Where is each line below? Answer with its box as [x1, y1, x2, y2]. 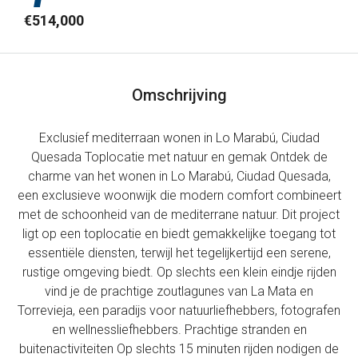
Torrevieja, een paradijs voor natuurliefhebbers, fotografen [18, 303, 340, 318]
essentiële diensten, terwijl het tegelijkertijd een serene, [27, 245, 331, 261]
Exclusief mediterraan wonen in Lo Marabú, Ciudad [38, 130, 320, 145]
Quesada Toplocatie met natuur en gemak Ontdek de [30, 149, 328, 165]
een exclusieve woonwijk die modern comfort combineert [17, 188, 341, 203]
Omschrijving [131, 86, 227, 105]
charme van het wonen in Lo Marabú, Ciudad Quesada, [27, 169, 331, 184]
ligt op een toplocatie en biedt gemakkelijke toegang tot [22, 226, 336, 241]
